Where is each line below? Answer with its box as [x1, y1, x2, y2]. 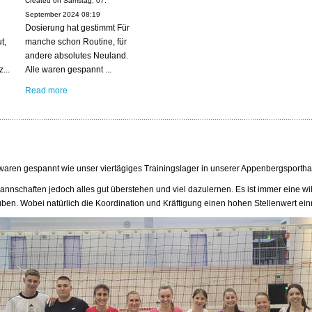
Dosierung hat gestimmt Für [25, 22, 130, 33]
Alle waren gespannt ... [25, 64, 112, 75]
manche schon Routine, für [25, 36, 127, 47]
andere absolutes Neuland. [25, 50, 129, 61]
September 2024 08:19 [25, 10, 101, 18]
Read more [25, 85, 68, 95]
